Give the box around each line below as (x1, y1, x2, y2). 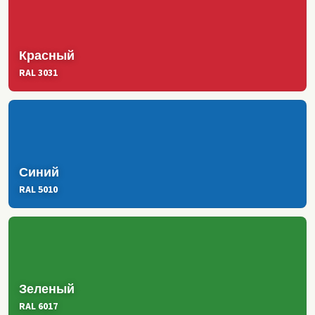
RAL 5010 (19, 183, 58, 197)
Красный (19, 47, 75, 63)
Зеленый (19, 281, 75, 297)
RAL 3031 (19, 66, 58, 80)
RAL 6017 (19, 300, 58, 314)
